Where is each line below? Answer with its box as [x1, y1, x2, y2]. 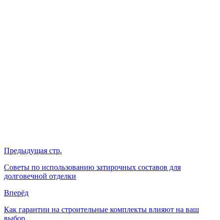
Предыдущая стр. [4, 146, 62, 155]
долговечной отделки [4, 172, 76, 181]
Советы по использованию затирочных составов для [4, 163, 181, 172]
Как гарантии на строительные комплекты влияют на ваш [4, 205, 199, 214]
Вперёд [4, 189, 28, 197]
